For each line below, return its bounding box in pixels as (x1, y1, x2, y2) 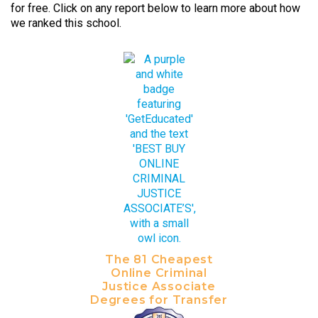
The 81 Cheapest (104, 253, 213, 267)
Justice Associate (102, 280, 216, 294)
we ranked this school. (11, 16, 121, 31)
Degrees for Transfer (89, 293, 228, 307)
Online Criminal (110, 266, 207, 280)
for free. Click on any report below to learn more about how (11, 1, 300, 16)
